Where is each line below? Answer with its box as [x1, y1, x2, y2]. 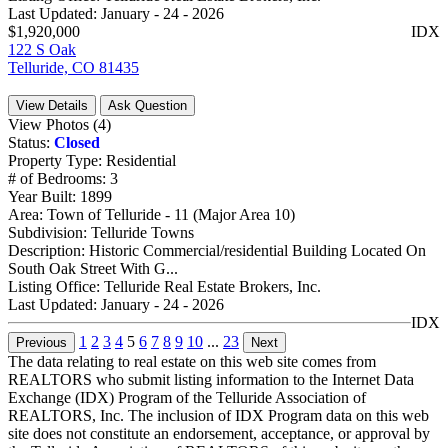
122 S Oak [8, 41, 76, 59]
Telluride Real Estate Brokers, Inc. [104, 278, 321, 296]
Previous [16, 335, 67, 351]
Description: [8, 242, 89, 260]
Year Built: [8, 188, 80, 206]
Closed [54, 134, 100, 152]
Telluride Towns [91, 224, 194, 242]
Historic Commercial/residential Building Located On [89, 242, 426, 260]
